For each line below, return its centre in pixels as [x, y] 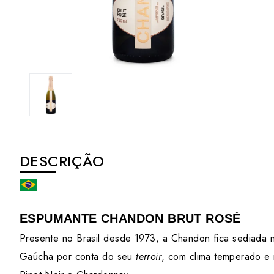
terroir [149, 257]
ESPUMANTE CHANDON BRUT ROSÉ [130, 218]
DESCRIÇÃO [62, 161]
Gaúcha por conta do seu [78, 257]
